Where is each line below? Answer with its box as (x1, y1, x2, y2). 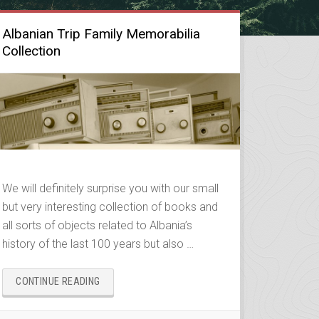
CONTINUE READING (16, 276, 100, 288)
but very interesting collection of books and (2, 200, 219, 214)
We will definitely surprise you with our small (2, 182, 219, 196)
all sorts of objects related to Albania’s (2, 219, 193, 233)
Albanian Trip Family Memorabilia (2, 26, 201, 42)
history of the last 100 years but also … (2, 237, 194, 251)
